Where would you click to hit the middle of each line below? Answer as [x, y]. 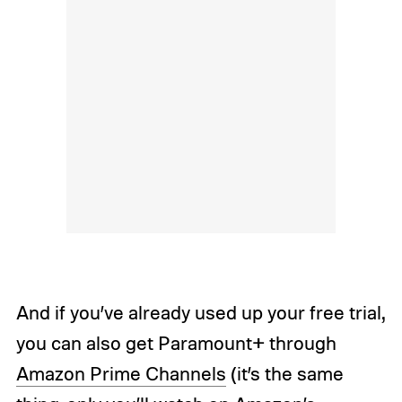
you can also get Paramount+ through [176, 343]
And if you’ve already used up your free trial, [200, 313]
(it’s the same [284, 374]
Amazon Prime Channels [121, 374]
